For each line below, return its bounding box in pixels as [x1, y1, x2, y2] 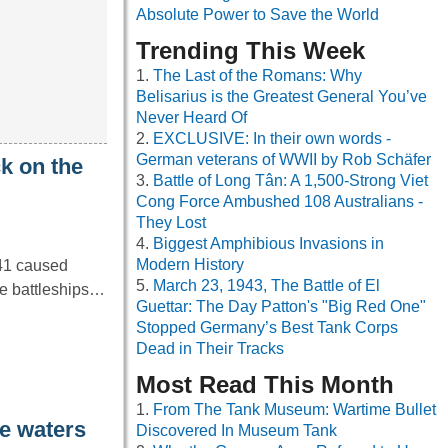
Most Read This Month [136, 371, 394, 399]
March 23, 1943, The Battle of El [153, 277, 380, 295]
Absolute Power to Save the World [136, 6, 379, 24]
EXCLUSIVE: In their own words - [153, 130, 391, 148]
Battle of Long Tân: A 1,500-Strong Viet [153, 172, 428, 190]
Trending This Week [136, 37, 365, 65]
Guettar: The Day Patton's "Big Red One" [136, 298, 426, 316]
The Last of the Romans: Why [153, 67, 362, 85]
